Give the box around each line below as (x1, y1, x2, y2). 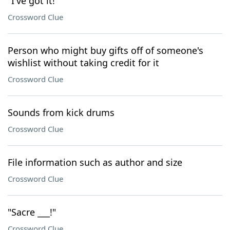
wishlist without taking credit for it (8, 56, 159, 69)
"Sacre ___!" (8, 206, 56, 218)
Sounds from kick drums (8, 106, 114, 119)
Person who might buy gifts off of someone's (8, 44, 203, 56)
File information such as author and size (8, 156, 182, 168)
